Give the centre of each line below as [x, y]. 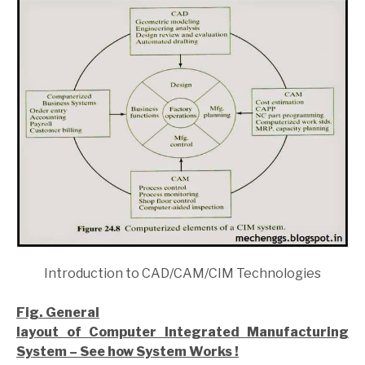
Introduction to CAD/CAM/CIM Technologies [182, 274]
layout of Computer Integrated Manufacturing [182, 332]
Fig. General [58, 313]
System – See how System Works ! [128, 352]
